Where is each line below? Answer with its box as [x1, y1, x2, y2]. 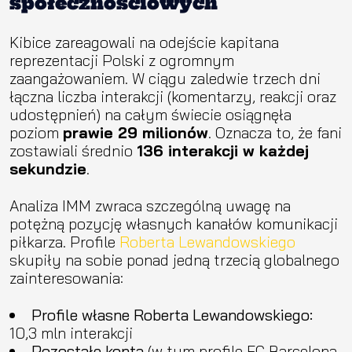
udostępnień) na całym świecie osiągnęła [9, 104, 291, 124]
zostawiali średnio [9, 140, 137, 160]
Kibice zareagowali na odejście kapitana [9, 31, 279, 52]
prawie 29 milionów [63, 122, 208, 142]
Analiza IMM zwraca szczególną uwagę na [9, 195, 291, 215]
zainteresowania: [9, 267, 123, 288]
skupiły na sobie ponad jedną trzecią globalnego [9, 249, 339, 269]
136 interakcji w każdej [137, 140, 309, 160]
